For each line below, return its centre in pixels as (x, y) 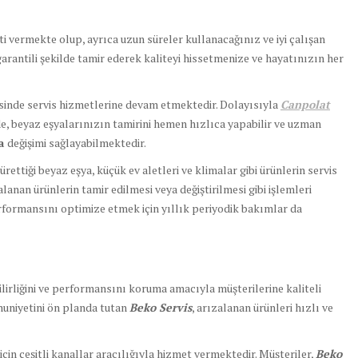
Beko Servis (161, 308)
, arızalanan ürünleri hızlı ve (263, 308)
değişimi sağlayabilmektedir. (77, 143)
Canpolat (305, 105)
